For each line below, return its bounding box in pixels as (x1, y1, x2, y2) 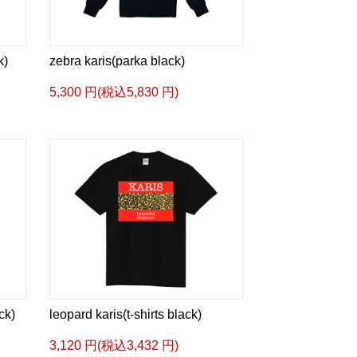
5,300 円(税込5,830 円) (49, 85, 178, 99)
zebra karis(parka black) (49, 54, 185, 68)
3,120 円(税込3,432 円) (49, 339, 178, 352)
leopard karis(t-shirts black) (49, 308, 202, 321)
